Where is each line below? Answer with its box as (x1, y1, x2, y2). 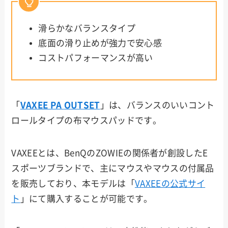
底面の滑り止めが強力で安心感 (38, 38, 162, 47)
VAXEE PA (20, 100, 64, 109)
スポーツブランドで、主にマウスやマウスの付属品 (11, 164, 214, 173)
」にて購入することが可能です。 (20, 194, 153, 204)
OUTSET (64, 100, 100, 109)
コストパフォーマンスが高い (38, 53, 153, 63)
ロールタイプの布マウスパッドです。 (11, 116, 161, 125)
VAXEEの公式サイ (134, 179, 206, 188)
